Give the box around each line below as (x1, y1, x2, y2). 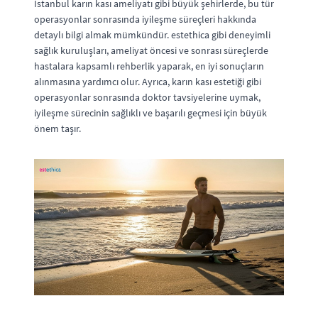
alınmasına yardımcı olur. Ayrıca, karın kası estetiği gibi (34, 75, 261, 88)
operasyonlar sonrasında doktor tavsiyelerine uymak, (34, 90, 261, 104)
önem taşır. (34, 121, 81, 135)
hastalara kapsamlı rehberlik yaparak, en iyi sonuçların (34, 59, 264, 72)
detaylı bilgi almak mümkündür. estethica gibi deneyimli (34, 28, 270, 41)
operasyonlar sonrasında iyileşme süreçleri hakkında (34, 12, 256, 26)
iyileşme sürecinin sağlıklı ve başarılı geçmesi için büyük (34, 106, 267, 119)
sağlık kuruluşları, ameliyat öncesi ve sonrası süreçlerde (34, 43, 268, 57)
